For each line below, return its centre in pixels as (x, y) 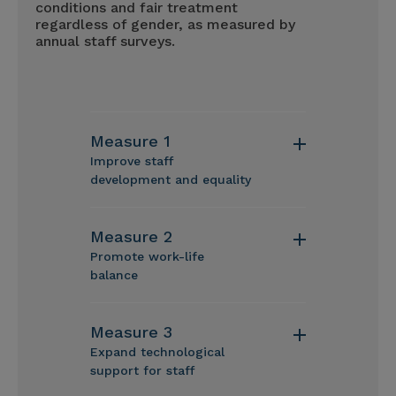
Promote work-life (147, 256)
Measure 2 (131, 236)
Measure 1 (130, 141)
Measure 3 (131, 332)
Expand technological (157, 352)
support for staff (142, 370)
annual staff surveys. (105, 41)
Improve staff (131, 161)
